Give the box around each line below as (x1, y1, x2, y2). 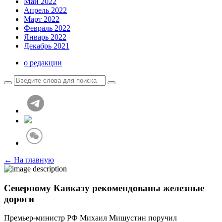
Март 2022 (24, 15, 59, 23)
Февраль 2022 (24, 24, 70, 32)
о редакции (24, 58, 62, 67)
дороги (4, 193, 34, 204)
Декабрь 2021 (24, 42, 69, 50)
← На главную (4, 156, 54, 164)
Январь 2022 (24, 33, 66, 41)
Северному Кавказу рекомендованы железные (4, 182, 204, 193)
